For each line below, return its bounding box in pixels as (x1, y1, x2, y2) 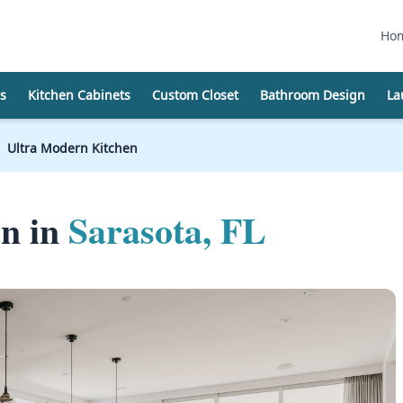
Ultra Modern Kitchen (7, 139, 138, 157)
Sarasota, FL (68, 203, 266, 257)
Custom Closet (152, 86, 238, 103)
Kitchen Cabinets (28, 86, 130, 103)
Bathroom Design (260, 86, 365, 103)
